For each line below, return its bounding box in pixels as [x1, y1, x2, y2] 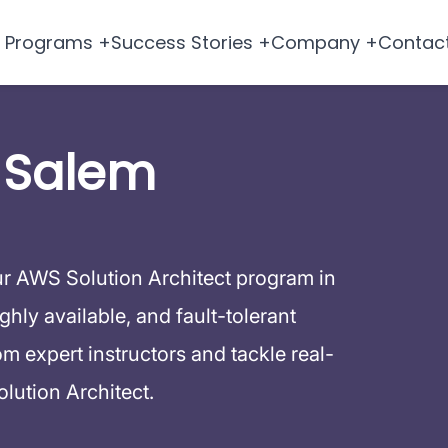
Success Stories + [110, 30, 271, 55]
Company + [270, 30, 378, 55]
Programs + [4, 30, 111, 55]
